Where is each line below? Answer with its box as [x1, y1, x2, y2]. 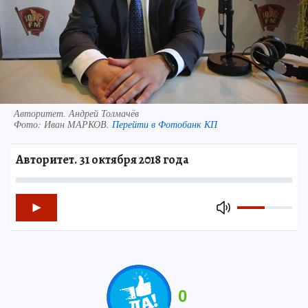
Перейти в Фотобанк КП [112, 117, 217, 131]
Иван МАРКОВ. [44, 117, 112, 131]
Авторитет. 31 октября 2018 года [16, 151, 188, 168]
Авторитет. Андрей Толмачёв [14, 106, 139, 120]
